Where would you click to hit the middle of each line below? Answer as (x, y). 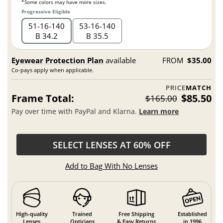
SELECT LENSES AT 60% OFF (111, 145)
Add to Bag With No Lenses (111, 166)
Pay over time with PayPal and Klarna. (75, 111)
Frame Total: (43, 98)
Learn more (159, 111)
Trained (82, 214)
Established (193, 214)
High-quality (32, 214)
